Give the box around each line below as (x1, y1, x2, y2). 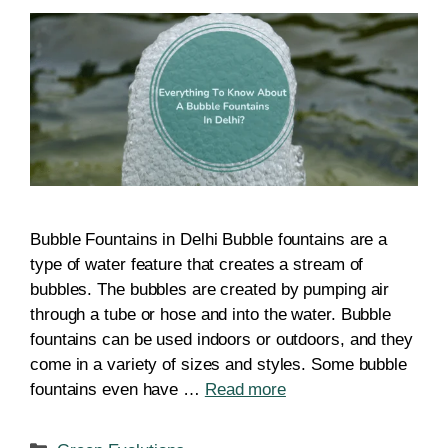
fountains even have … (30, 379, 205, 399)
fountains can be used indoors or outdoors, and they (30, 329, 413, 349)
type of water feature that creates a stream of (30, 254, 364, 274)
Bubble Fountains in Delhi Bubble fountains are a (30, 229, 388, 249)
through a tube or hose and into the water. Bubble (30, 304, 392, 324)
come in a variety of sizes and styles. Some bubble (30, 354, 407, 374)
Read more (204, 379, 286, 399)
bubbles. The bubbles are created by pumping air (30, 279, 390, 299)
